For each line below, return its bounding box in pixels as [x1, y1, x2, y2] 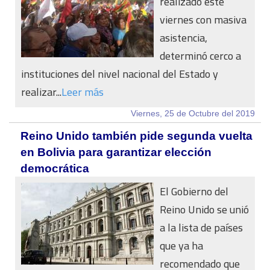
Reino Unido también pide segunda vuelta [20, 130, 253, 142]
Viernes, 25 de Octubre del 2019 [131, 108, 255, 118]
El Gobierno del [160, 181, 228, 201]
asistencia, [160, 28, 207, 48]
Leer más [61, 82, 104, 102]
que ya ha [160, 236, 203, 256]
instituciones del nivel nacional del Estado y [21, 64, 218, 84]
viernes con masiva [160, 10, 246, 30]
